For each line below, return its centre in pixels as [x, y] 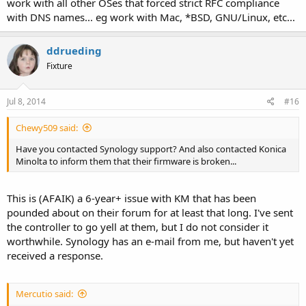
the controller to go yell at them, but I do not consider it [138, 227]
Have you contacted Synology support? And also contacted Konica [151, 149]
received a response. [55, 255]
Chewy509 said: [47, 127]
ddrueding [74, 51]
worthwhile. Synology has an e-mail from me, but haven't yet [150, 241]
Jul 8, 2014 [26, 101]
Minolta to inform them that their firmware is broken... [126, 161]
